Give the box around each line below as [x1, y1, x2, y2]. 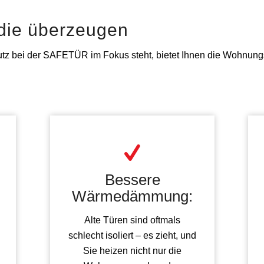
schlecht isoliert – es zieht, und [68, 230, 197, 240]
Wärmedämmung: [72, 187, 193, 206]
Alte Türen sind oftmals [84, 214, 181, 225]
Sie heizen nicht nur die [83, 245, 182, 256]
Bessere [104, 171, 160, 189]
